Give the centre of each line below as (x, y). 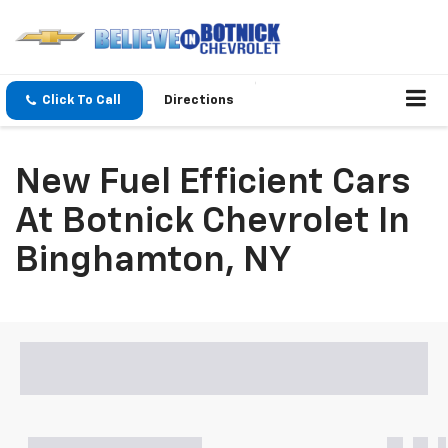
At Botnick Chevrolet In (212, 222)
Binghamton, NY (153, 261)
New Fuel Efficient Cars (212, 183)
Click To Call (81, 101)
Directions (199, 101)
